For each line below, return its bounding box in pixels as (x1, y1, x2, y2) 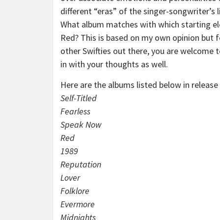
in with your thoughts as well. (60, 58, 168, 70)
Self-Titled (60, 92, 97, 104)
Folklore (60, 185, 89, 196)
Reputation (60, 159, 101, 170)
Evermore (60, 198, 95, 210)
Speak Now (60, 119, 102, 130)
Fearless (60, 106, 90, 117)
